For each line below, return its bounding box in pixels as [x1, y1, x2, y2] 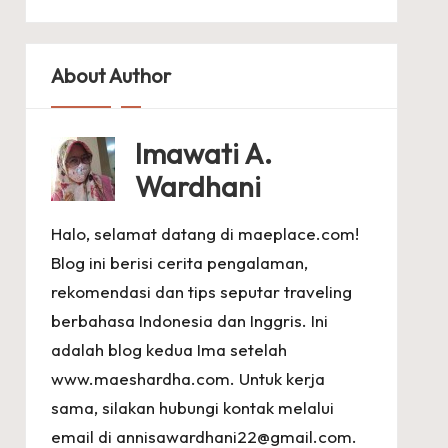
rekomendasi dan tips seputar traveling [50, 280, 352, 302]
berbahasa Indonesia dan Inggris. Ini [50, 309, 328, 331]
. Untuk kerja [229, 367, 325, 389]
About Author [50, 62, 171, 88]
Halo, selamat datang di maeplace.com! [50, 222, 359, 244]
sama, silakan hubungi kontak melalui [50, 396, 334, 418]
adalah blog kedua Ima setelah [50, 338, 287, 360]
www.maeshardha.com [50, 367, 230, 389]
